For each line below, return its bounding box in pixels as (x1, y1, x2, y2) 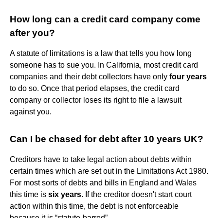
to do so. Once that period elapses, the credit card (10, 84, 180, 92)
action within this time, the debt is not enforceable (10, 201, 179, 210)
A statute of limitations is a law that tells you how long (10, 49, 192, 57)
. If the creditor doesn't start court (81, 190, 192, 199)
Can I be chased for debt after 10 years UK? (10, 133, 203, 144)
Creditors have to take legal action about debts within (10, 155, 192, 163)
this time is (10, 190, 48, 199)
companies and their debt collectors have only (10, 72, 169, 81)
